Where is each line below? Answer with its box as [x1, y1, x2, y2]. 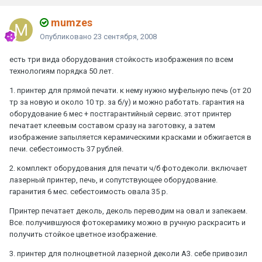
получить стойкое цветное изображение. [9, 230, 157, 239]
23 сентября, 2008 [94, 32, 157, 42]
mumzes [49, 16, 92, 29]
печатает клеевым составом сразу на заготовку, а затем [9, 121, 215, 130]
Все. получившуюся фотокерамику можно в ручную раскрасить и [9, 218, 246, 227]
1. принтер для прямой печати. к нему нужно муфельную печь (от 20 [9, 86, 251, 95]
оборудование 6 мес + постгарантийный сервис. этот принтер [9, 109, 232, 119]
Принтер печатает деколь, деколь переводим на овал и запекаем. [9, 206, 247, 216]
